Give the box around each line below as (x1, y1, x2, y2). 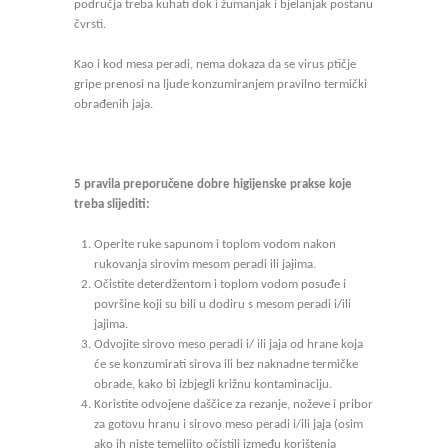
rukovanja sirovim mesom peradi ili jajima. (94, 258, 316, 271)
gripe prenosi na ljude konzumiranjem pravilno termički (74, 78, 367, 91)
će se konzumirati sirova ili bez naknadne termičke (94, 358, 358, 371)
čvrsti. (74, 18, 106, 31)
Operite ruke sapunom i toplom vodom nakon (94, 238, 336, 251)
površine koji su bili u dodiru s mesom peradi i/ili (94, 298, 351, 311)
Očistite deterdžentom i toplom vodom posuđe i (94, 278, 346, 291)
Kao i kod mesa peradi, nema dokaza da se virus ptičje (74, 58, 356, 71)
